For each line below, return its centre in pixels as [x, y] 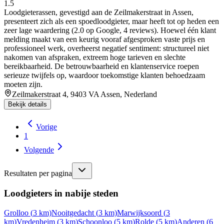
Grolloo [16, 213]
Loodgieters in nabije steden [61, 193]
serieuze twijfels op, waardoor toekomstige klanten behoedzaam [104, 75]
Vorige [46, 126]
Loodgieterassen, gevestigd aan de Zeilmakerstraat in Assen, [99, 12]
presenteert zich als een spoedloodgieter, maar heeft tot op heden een [111, 21]
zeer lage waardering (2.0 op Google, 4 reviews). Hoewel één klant [110, 30]
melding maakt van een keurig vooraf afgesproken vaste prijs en [104, 39]
